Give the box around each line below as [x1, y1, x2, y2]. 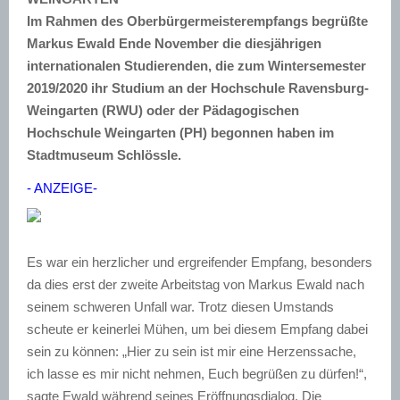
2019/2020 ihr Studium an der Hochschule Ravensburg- [27, 79, 369, 96]
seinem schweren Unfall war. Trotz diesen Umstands [27, 298, 334, 314]
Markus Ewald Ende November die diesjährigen [27, 35, 321, 51]
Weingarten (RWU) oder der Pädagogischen [27, 102, 299, 118]
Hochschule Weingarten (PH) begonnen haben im [27, 124, 334, 140]
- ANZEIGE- [27, 179, 97, 196]
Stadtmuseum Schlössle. [27, 146, 181, 162]
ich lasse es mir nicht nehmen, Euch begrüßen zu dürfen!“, [27, 365, 367, 381]
